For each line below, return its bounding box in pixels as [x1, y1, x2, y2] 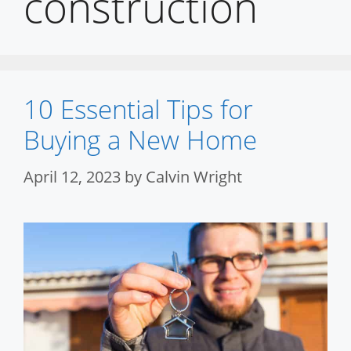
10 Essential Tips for [24, 92, 253, 128]
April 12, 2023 [24, 166, 121, 188]
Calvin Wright [146, 166, 242, 188]
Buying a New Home [24, 122, 257, 158]
